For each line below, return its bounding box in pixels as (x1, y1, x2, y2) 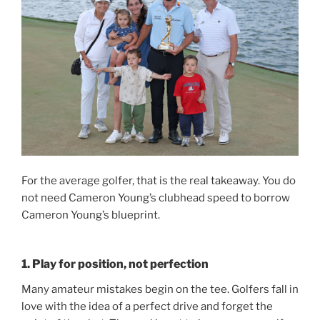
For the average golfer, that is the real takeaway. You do (21, 174, 296, 187)
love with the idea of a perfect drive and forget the (21, 300, 273, 314)
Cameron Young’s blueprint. (21, 208, 160, 221)
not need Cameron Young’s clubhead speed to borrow (21, 191, 290, 204)
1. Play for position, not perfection (21, 257, 209, 271)
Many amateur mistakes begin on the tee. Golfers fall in (21, 283, 299, 296)
